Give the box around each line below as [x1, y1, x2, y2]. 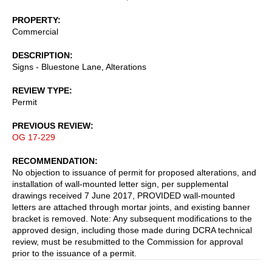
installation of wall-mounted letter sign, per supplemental [12, 178, 228, 189]
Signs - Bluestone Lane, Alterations [12, 61, 146, 72]
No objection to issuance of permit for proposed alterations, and [12, 167, 256, 177]
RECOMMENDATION [12, 155, 95, 166]
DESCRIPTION [12, 50, 70, 60]
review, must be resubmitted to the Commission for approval [12, 236, 243, 246]
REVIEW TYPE [12, 85, 69, 95]
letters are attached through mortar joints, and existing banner [12, 202, 250, 212]
